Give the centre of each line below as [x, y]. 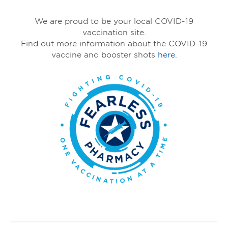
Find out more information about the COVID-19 [114, 43]
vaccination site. [114, 32]
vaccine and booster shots [104, 54]
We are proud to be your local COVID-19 [114, 21]
